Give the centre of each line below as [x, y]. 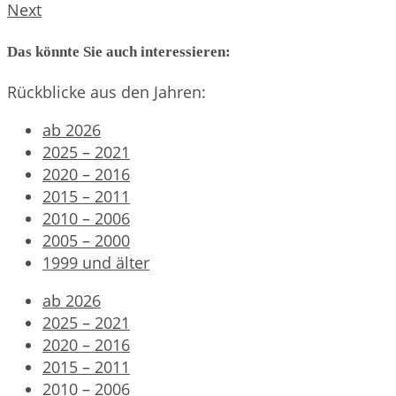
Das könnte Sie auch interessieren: [119, 51]
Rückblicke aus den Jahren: [107, 92]
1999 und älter [96, 263]
